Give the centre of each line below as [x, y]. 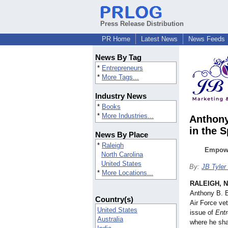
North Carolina [122, 155]
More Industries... [128, 116]
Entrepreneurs [122, 68]
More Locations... [127, 173]
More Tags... [120, 77]
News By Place [122, 135]
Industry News [121, 96]
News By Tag [118, 58]
